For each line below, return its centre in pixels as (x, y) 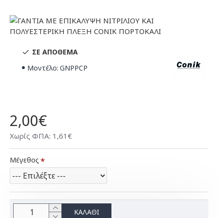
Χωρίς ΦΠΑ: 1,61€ (41, 136)
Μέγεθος (24, 160)
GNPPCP (74, 68)
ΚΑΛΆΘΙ (87, 212)
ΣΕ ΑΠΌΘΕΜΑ (55, 52)
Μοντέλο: (43, 68)
